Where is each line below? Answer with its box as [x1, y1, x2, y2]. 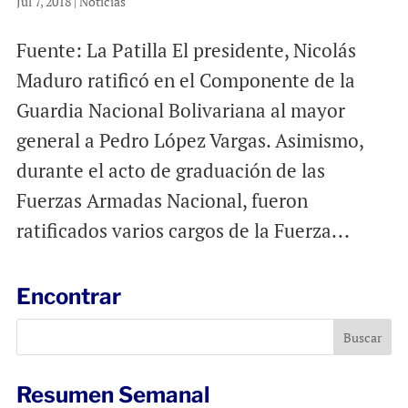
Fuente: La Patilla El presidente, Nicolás [15, 36, 356, 63]
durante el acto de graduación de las [15, 157, 325, 183]
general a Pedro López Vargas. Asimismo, [15, 127, 363, 153]
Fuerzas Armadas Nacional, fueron [15, 187, 308, 213]
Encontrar [15, 282, 121, 310]
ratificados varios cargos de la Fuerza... [15, 217, 350, 243]
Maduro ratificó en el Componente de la [15, 66, 355, 93]
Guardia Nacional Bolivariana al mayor [15, 97, 345, 123]
